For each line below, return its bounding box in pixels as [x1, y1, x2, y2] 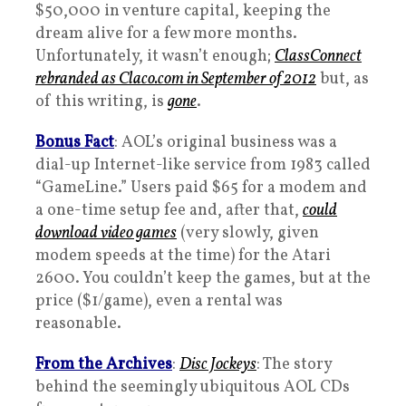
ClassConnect [275, 45, 362, 69]
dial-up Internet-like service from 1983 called [35, 154, 371, 178]
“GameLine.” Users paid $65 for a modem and [35, 177, 367, 200]
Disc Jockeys [179, 353, 256, 377]
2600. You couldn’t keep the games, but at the [35, 267, 371, 291]
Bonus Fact [35, 131, 114, 155]
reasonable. [35, 313, 121, 336]
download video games [35, 222, 177, 246]
